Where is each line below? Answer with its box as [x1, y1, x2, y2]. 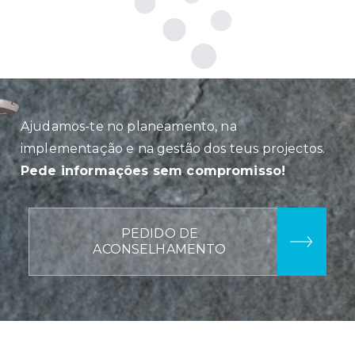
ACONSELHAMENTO [93, 241, 227, 257]
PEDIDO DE [120, 225, 199, 241]
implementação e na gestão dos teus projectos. [21, 140, 326, 156]
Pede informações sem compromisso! [21, 162, 286, 178]
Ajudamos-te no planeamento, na [21, 118, 237, 134]
